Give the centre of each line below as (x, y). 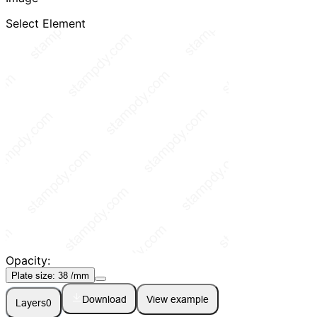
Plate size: (35, 276)
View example (178, 300)
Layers (31, 303)
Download (105, 300)
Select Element (46, 24)
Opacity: (28, 261)
